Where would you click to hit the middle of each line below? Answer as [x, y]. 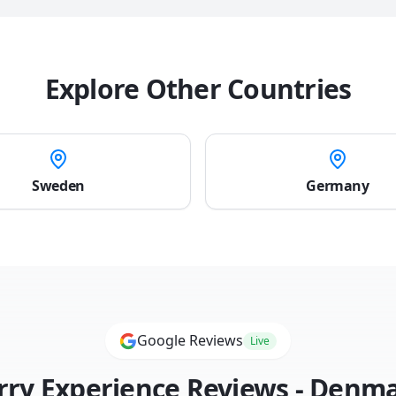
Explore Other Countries [198, 89]
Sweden [58, 186]
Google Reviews [190, 340]
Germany [338, 186]
